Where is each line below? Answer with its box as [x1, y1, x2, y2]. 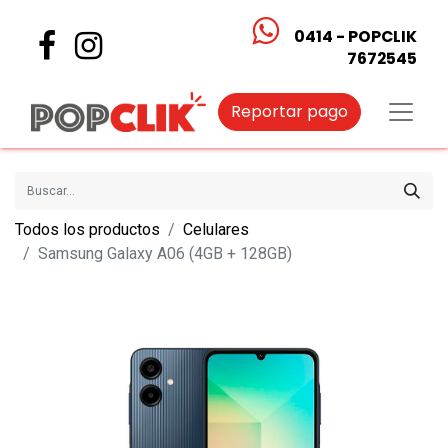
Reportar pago [231, 100, 348, 123]
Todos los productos [15, 220, 160, 239]
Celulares [183, 220, 249, 239]
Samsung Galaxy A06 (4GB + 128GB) [38, 244, 292, 263]
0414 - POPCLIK [294, 25, 417, 48]
